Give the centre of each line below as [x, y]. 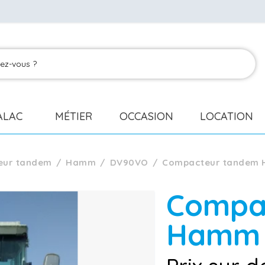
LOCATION [226, 116]
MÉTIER [74, 116]
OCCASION [146, 116]
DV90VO [129, 162]
